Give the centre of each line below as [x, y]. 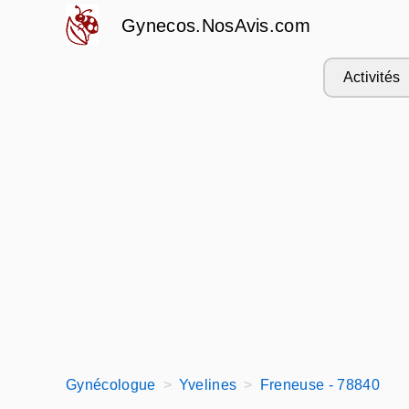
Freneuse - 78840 [320, 385]
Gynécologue [111, 385]
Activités [372, 77]
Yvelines [208, 385]
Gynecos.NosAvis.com [216, 26]
